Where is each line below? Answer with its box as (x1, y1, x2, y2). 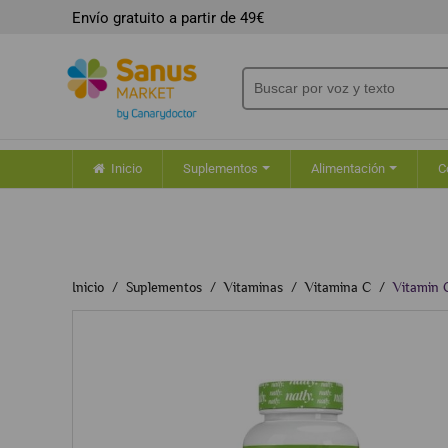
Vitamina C (305, 279, 371, 295)
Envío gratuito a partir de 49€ (72, 9, 264, 27)
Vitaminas (224, 279, 283, 295)
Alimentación (311, 161, 388, 177)
